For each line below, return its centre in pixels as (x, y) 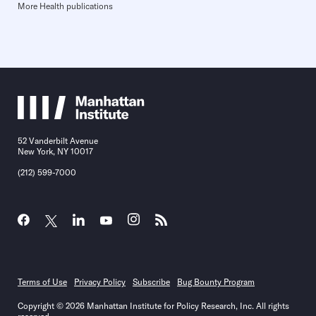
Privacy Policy (100, 282)
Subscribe (151, 282)
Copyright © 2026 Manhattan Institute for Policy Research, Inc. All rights (153, 306)
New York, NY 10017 (55, 152)
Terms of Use (42, 282)
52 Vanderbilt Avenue (58, 141)
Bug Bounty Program (216, 282)
